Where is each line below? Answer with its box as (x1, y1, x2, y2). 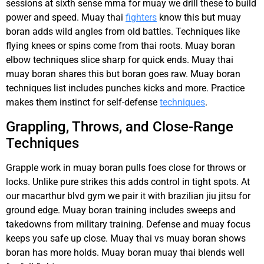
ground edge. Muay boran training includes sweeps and (6, 204, 236, 216)
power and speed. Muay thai (6, 12, 126, 24)
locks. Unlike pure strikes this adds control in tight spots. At (6, 176, 250, 187)
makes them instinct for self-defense (6, 97, 160, 108)
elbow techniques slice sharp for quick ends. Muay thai (6, 54, 233, 66)
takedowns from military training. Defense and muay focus (6, 218, 250, 230)
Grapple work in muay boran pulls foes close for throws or (6, 161, 246, 173)
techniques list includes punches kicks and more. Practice (6, 82, 245, 94)
